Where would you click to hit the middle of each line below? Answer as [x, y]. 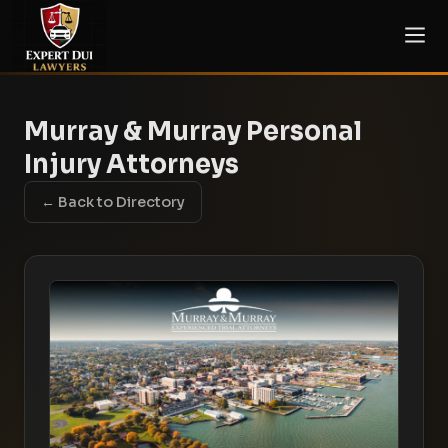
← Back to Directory [113, 202]
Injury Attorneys [131, 164]
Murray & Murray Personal [193, 131]
